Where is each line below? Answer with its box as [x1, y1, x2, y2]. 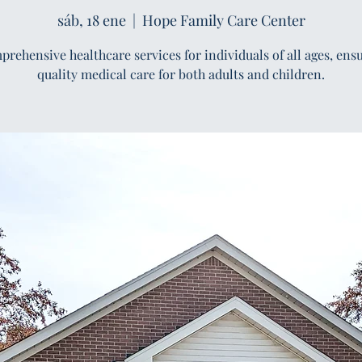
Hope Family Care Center [141, 11, 305, 30]
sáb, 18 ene [57, 11, 126, 30]
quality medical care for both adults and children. [37, 65, 325, 82]
